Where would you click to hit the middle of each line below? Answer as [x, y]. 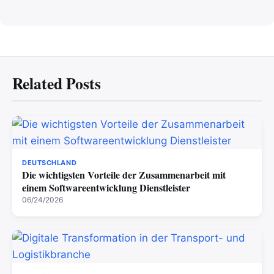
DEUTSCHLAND [50, 163]
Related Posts [57, 83]
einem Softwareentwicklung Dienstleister [106, 188]
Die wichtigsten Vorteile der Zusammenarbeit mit [124, 175]
